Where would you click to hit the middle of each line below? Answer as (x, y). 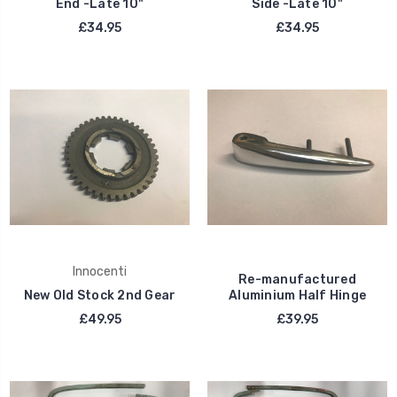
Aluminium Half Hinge (297, 295)
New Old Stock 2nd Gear (100, 295)
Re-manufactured (297, 279)
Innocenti (100, 271)
